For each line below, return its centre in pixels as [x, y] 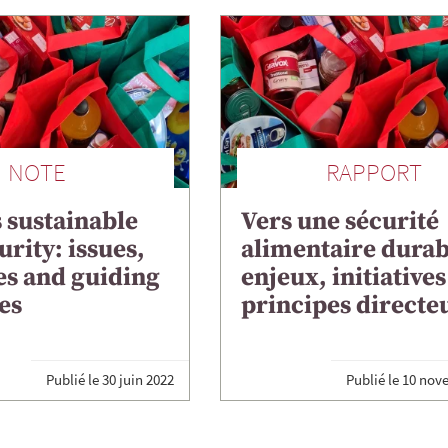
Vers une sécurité [340, 221]
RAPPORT [373, 171]
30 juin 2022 [138, 380]
